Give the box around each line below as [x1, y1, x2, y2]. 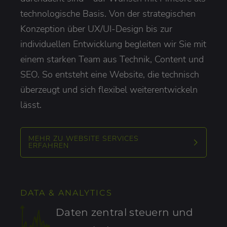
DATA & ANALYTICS [20, 187, 112, 198]
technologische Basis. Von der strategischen [20, 7, 196, 20]
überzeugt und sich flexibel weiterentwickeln [20, 83, 198, 96]
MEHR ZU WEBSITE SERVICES [28, 133, 139, 143]
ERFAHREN [28, 140, 69, 150]
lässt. [20, 98, 42, 111]
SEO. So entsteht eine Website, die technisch [20, 68, 199, 81]
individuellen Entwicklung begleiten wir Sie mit [20, 37, 206, 50]
